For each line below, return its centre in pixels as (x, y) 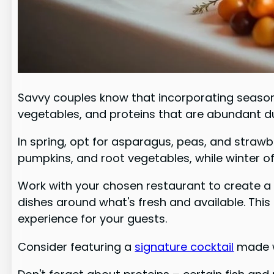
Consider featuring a (76, 246)
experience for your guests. (93, 219)
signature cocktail (184, 246)
